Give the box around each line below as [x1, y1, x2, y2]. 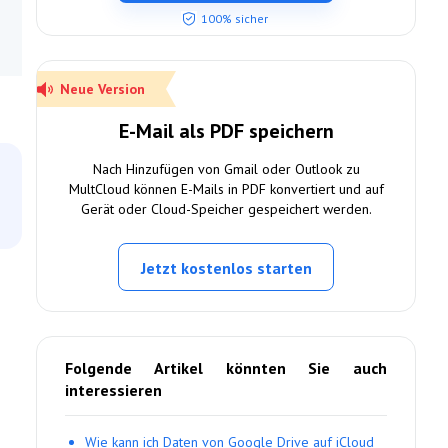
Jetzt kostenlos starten [140, 258, 312, 278]
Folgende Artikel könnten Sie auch [65, 358, 387, 378]
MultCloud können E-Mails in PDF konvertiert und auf [68, 180, 384, 198]
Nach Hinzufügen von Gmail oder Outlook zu [92, 160, 360, 178]
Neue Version [56, 80, 145, 98]
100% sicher [200, 11, 268, 26]
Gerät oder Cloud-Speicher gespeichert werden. [80, 200, 372, 218]
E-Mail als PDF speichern [118, 118, 334, 144]
